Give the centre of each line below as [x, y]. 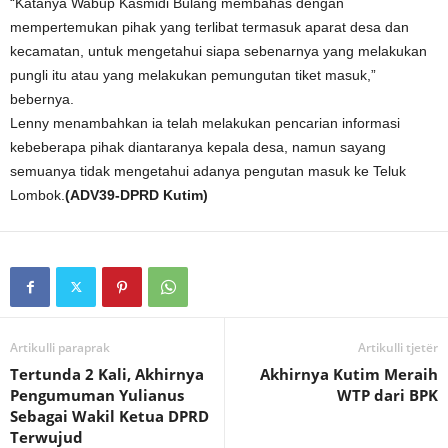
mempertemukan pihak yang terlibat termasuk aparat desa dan [209, 27]
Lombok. [37, 195]
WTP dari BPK [387, 395]
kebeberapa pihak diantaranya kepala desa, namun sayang [198, 147]
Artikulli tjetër [398, 347]
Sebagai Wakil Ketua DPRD [109, 416]
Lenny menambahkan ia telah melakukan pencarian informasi [205, 123]
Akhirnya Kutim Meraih [349, 374]
